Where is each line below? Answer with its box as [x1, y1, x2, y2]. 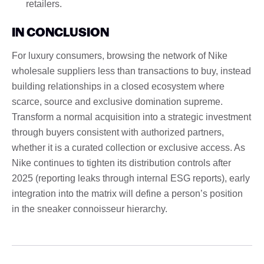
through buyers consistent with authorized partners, [12, 127, 224, 137]
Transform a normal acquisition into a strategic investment [12, 111, 251, 122]
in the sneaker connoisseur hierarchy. [12, 203, 167, 214]
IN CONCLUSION [12, 22, 109, 40]
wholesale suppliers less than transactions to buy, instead [12, 65, 251, 76]
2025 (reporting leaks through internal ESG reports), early [12, 173, 250, 183]
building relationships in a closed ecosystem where [12, 81, 225, 91]
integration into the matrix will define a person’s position [12, 188, 243, 199]
